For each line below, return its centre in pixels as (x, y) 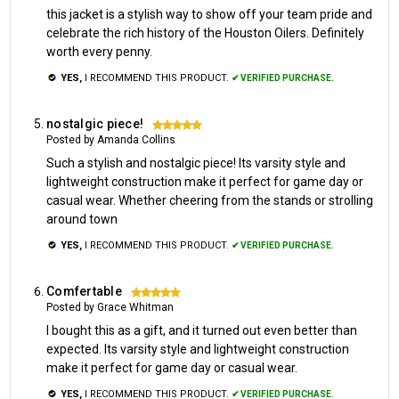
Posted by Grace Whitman (110, 307)
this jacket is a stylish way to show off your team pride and (209, 14)
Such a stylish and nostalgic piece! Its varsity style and (196, 163)
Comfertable (84, 291)
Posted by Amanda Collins (111, 139)
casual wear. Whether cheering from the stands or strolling (210, 200)
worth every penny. (99, 51)
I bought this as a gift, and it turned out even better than (202, 330)
